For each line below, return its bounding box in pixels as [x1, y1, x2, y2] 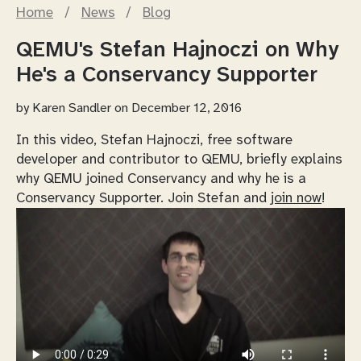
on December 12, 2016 [111, 102, 242, 116]
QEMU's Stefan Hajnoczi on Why [16, 39, 338, 62]
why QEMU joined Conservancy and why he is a [16, 172, 306, 187]
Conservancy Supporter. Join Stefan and [16, 191, 271, 206]
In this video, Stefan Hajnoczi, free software [16, 133, 293, 148]
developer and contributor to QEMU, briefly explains [16, 152, 342, 168]
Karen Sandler [32, 102, 111, 116]
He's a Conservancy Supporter [16, 64, 317, 87]
